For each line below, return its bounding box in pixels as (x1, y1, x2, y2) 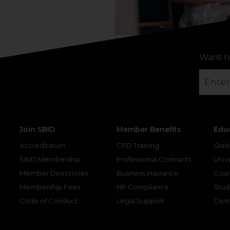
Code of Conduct (20, 196, 78, 205)
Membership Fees (20, 182, 80, 191)
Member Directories (20, 168, 88, 177)
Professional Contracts (117, 155, 191, 163)
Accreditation (20, 141, 65, 149)
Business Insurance (117, 168, 179, 177)
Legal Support (117, 196, 164, 205)
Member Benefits (117, 124, 181, 134)
